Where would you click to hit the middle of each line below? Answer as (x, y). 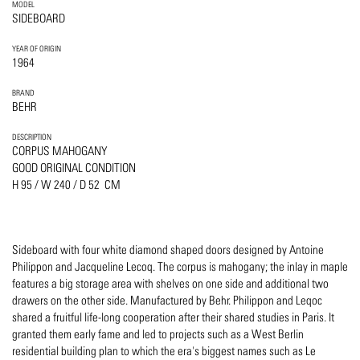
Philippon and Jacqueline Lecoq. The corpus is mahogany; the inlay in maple (180, 267)
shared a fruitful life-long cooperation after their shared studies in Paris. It (173, 317)
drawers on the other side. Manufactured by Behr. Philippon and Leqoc (167, 301)
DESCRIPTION (32, 137)
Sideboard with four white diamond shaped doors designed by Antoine (168, 250)
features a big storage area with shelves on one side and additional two (170, 284)
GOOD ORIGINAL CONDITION (74, 168)
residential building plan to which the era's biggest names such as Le (164, 351)
